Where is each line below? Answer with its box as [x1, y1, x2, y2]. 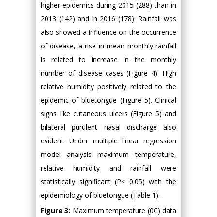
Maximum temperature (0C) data [72, 206, 177, 216]
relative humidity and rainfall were [41, 163, 176, 173]
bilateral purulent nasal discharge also [41, 123, 176, 132]
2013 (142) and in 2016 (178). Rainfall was [41, 14, 176, 24]
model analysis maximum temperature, [41, 150, 176, 159]
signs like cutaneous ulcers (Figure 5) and [41, 109, 176, 119]
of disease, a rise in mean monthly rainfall [41, 41, 176, 51]
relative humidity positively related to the [41, 82, 176, 92]
